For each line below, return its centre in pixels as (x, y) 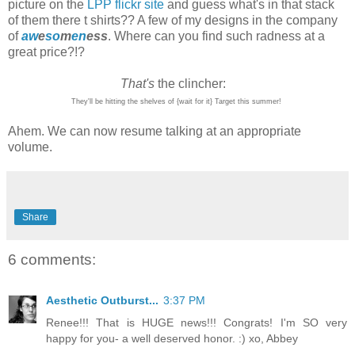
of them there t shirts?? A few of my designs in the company (173, 20)
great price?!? (48, 52)
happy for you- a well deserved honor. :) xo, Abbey (172, 338)
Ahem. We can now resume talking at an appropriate (155, 131)
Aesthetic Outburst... (102, 300)
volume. (30, 147)
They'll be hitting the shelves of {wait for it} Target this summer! (176, 101)
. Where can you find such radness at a (216, 36)
